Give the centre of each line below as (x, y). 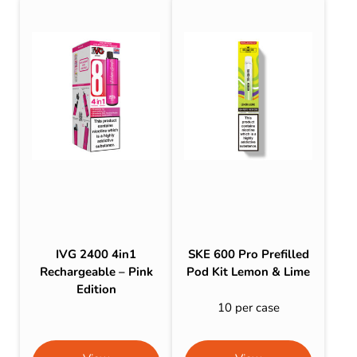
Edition (96, 290)
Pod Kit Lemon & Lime (249, 272)
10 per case (248, 307)
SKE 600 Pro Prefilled (248, 255)
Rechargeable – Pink (96, 272)
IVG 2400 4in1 (96, 255)
